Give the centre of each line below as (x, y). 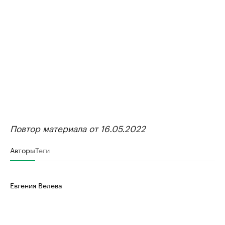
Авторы (23, 150)
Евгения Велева (36, 185)
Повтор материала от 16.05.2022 (78, 128)
